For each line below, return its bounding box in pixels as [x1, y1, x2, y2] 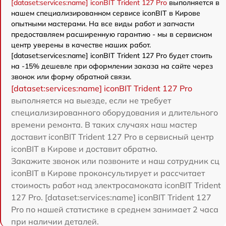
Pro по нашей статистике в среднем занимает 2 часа [11, 204, 218, 214]
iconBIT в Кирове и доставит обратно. [11, 143, 157, 154]
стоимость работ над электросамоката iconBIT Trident [11, 180, 221, 190]
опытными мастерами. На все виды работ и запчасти [11, 19, 194, 28]
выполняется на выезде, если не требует [11, 95, 171, 105]
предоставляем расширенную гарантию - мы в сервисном [11, 29, 212, 39]
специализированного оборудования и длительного [11, 107, 218, 118]
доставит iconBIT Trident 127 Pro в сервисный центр [11, 131, 214, 142]
